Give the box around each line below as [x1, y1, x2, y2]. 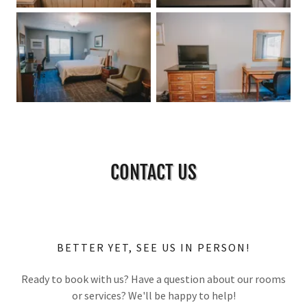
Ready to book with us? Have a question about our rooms [21, 272, 286, 286]
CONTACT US [110, 160, 197, 185]
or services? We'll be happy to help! [71, 288, 236, 303]
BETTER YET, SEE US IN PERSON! [57, 241, 250, 255]
